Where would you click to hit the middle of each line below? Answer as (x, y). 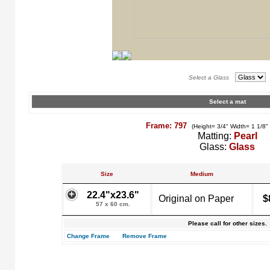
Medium (202, 174)
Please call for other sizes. (227, 223)
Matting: (215, 136)
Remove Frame (145, 236)
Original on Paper (196, 199)
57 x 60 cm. (113, 204)
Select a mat (227, 102)
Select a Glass (211, 77)
